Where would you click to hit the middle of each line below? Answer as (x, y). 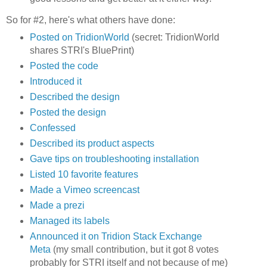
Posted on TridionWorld (79, 38)
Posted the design (68, 112)
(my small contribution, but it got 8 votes (134, 249)
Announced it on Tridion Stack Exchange (116, 236)
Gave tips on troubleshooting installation (114, 159)
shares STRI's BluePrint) (82, 51)
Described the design (74, 97)
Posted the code (64, 66)
